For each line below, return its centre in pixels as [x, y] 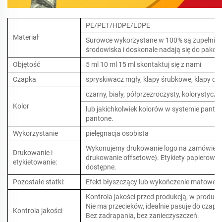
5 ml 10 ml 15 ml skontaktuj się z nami [143, 65]
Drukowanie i [33, 153]
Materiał [26, 37]
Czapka [25, 80]
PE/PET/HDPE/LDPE [118, 26]
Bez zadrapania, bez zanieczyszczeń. [142, 216]
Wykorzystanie [35, 134]
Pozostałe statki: [39, 182]
